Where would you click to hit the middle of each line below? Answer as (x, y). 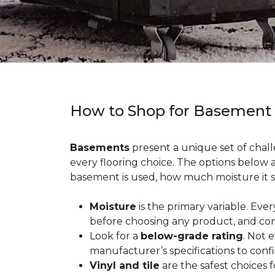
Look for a (115, 236)
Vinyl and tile (125, 265)
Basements (100, 148)
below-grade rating (192, 236)
